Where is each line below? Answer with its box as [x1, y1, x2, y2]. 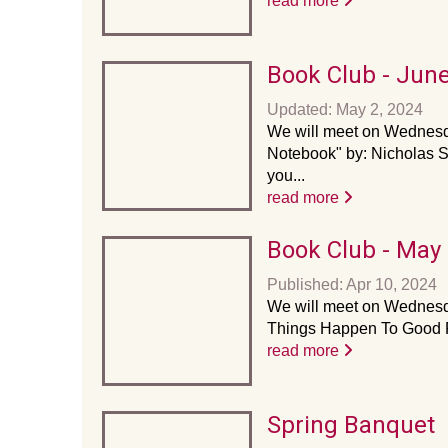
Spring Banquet [267, 411, 435, 439]
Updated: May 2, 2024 [267, 101, 423, 118]
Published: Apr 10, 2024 [267, 276, 437, 293]
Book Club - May [267, 236, 441, 264]
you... [267, 167, 305, 184]
